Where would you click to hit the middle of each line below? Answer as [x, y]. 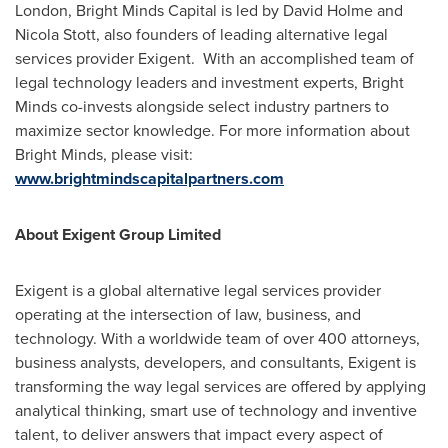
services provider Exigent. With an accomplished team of [214, 58]
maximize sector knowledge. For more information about [212, 130]
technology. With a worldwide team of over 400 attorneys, [217, 338]
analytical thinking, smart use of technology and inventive [216, 410]
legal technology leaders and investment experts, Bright [209, 82]
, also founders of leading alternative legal [242, 34]
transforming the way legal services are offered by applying [220, 386]
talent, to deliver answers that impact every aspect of [199, 434]
